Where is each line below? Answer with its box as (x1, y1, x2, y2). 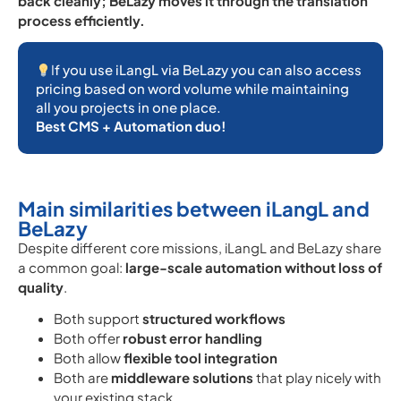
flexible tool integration (124, 349, 277, 366)
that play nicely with (253, 369, 381, 386)
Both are (54, 369, 111, 386)
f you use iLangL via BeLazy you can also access (55, 61, 363, 78)
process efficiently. (18, 12, 145, 29)
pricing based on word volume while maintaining (36, 80, 349, 97)
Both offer (54, 329, 123, 346)
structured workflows (142, 310, 286, 327)
